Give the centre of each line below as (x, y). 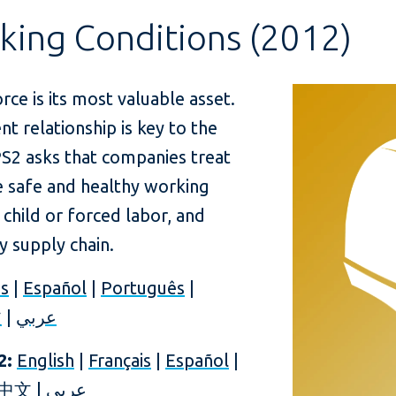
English (46, 360)
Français (120, 360)
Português (143, 288)
